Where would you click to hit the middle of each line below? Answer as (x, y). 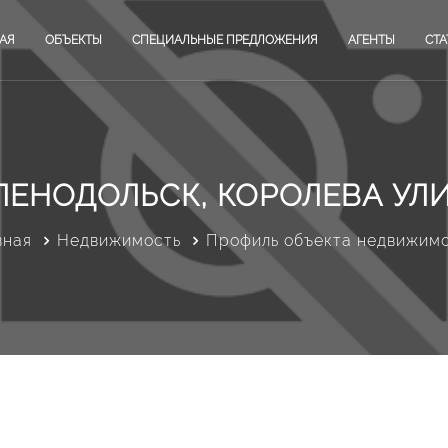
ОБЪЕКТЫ (73, 40)
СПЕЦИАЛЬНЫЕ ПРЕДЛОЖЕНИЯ (225, 40)
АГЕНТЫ (371, 40)
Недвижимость (118, 240)
